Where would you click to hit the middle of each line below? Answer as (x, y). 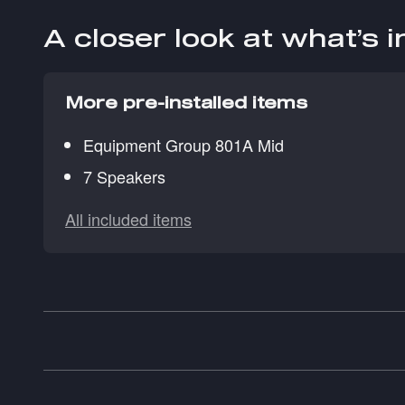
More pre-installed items (186, 102)
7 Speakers (124, 176)
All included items (128, 218)
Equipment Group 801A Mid (184, 144)
